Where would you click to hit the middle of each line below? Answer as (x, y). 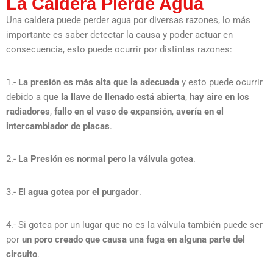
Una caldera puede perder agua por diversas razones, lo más (128, 20)
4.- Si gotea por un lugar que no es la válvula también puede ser (134, 225)
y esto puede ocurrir (221, 82)
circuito (22, 254)
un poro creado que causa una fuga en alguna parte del (133, 239)
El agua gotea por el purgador (79, 192)
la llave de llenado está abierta (123, 97)
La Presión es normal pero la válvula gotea (106, 159)
